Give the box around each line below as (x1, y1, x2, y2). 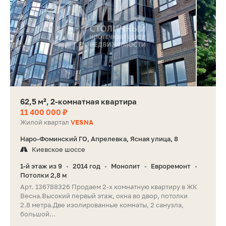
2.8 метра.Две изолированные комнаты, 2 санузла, (20, 201, 184, 209)
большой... (20, 210, 55, 218)
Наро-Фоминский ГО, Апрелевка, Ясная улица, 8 (20, 135, 178, 143)
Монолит (111, 162, 140, 171)
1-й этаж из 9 (20, 162, 62, 171)
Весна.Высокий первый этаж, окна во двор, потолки (20, 192, 188, 200)
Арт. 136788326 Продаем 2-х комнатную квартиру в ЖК (20, 183, 197, 191)
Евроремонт (151, 162, 191, 171)
